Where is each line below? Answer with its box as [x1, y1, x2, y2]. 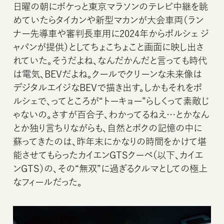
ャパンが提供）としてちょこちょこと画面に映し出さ [13, 42, 204, 51]
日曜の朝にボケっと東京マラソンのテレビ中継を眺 [13, 1, 208, 11]
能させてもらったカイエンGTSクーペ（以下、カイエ [13, 150, 203, 159]
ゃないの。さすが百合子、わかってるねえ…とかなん [13, 109, 209, 119]
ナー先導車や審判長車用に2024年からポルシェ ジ [13, 28, 209, 38]
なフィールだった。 [13, 177, 82, 186]
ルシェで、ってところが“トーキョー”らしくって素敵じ [13, 96, 209, 105]
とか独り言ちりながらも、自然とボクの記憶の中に [13, 123, 202, 132]
